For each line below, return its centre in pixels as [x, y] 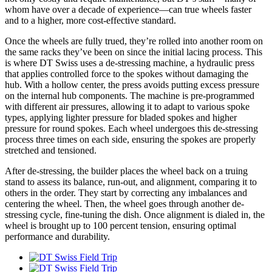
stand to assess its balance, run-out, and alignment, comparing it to [131, 182]
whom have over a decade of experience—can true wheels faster [128, 10]
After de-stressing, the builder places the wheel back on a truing [126, 171]
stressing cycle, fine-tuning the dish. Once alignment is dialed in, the [135, 215]
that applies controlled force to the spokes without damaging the [127, 74]
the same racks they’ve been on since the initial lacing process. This [134, 52]
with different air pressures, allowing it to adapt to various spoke [127, 107]
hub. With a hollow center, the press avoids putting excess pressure [132, 85]
